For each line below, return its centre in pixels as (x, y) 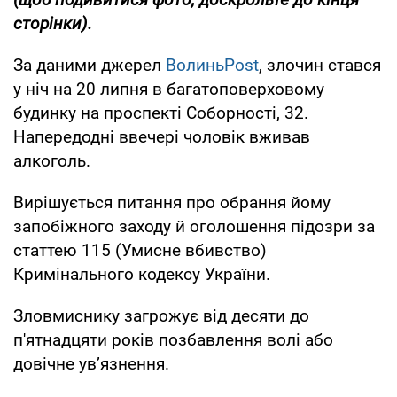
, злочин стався (320, 65)
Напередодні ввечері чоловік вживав (162, 136)
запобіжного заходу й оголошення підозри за (194, 226)
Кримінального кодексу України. (142, 274)
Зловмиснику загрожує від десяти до (161, 315)
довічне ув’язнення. (91, 363)
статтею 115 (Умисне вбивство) (140, 250)
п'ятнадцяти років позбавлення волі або (173, 339)
